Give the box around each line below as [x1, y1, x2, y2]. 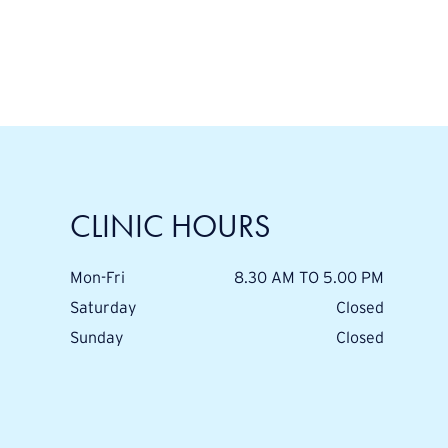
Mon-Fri [69, 268, 125, 286]
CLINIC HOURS [69, 207, 271, 245]
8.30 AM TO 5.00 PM [233, 268, 384, 286]
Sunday [69, 328, 124, 346]
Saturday [69, 298, 137, 316]
